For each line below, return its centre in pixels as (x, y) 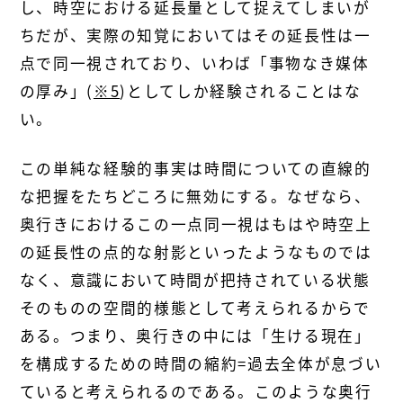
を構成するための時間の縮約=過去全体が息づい (201, 363)
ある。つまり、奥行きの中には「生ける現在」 (195, 335)
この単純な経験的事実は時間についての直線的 (195, 168)
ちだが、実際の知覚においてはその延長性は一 (195, 35)
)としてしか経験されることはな (241, 90)
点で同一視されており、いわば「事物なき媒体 (194, 63)
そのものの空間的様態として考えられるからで (195, 307)
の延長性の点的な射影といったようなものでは (196, 251)
